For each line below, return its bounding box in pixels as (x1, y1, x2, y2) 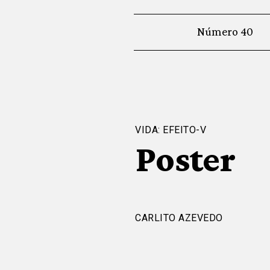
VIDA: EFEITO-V (135, 124, 206, 136)
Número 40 (196, 24, 253, 38)
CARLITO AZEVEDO (135, 212, 223, 224)
